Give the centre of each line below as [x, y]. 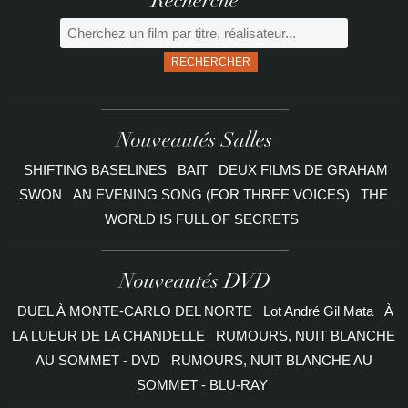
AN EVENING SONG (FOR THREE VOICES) [214, 195]
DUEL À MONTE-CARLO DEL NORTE [135, 311]
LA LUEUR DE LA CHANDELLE [109, 336]
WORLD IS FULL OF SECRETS [202, 219]
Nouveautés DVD [194, 284]
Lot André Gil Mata [319, 311]
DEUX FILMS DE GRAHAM [303, 170]
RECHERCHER [210, 62]
